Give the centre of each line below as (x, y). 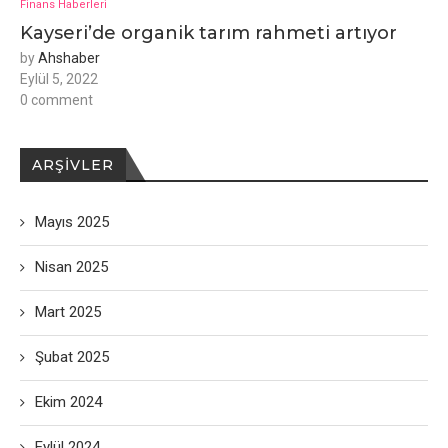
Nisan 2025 (71, 267)
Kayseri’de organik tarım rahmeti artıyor (208, 33)
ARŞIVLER (73, 165)
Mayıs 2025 (72, 222)
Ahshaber (69, 58)
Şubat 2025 (72, 357)
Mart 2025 (68, 312)
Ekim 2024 (68, 402)
